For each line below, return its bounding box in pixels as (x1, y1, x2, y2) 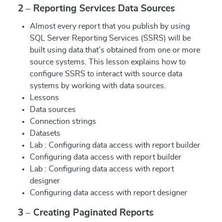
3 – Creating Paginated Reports (18, 208, 154, 218)
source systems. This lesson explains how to (30, 58, 186, 66)
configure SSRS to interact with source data (30, 70, 182, 78)
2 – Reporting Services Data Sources (18, 4, 175, 13)
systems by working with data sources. (30, 82, 166, 90)
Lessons (30, 94, 59, 102)
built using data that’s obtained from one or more (30, 46, 200, 54)
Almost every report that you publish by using (30, 22, 190, 30)
